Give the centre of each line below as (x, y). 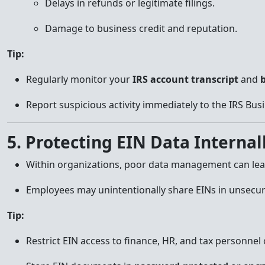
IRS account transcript (185, 79)
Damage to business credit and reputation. (141, 28)
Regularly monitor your (79, 79)
